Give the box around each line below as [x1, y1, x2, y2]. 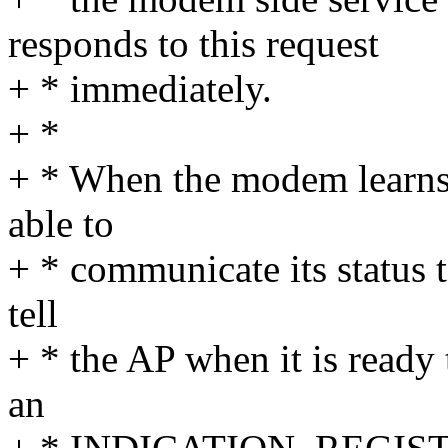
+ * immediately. [8, 67, 272, 111]
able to [8, 202, 114, 246]
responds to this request [8, 22, 379, 66]
